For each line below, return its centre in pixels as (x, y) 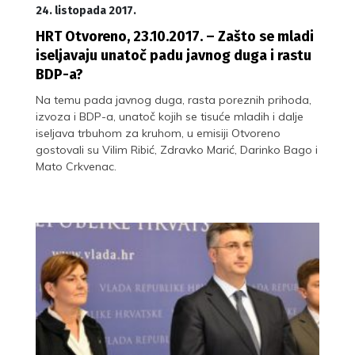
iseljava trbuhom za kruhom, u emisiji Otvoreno (158, 133)
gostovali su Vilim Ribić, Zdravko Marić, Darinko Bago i (177, 149)
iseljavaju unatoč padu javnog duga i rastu (174, 55)
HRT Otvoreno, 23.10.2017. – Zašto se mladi (175, 36)
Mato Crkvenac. (76, 166)
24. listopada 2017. (86, 10)
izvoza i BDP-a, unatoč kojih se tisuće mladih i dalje (170, 116)
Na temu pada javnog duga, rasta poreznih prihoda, (174, 99)
